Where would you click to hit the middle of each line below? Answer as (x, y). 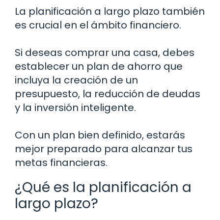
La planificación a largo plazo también (110, 12)
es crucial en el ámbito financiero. (98, 25)
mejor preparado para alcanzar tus (104, 149)
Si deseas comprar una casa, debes (105, 53)
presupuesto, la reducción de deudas (108, 94)
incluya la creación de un (76, 80)
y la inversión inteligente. (75, 108)
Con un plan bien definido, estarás (100, 135)
